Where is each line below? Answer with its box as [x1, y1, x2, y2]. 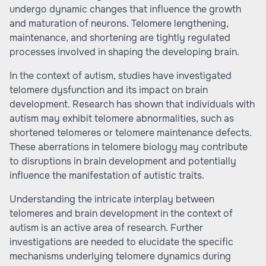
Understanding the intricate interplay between [9, 193, 214, 205]
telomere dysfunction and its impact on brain [9, 84, 208, 96]
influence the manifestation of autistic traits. [9, 169, 204, 182]
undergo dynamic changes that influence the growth [9, 3, 241, 15]
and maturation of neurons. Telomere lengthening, [9, 17, 229, 30]
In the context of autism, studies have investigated [9, 69, 232, 82]
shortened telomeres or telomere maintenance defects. [9, 126, 252, 139]
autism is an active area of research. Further [9, 221, 203, 234]
